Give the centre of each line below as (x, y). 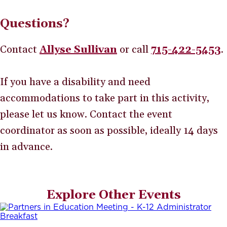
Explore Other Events (113, 195)
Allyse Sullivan (78, 49)
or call (134, 49)
